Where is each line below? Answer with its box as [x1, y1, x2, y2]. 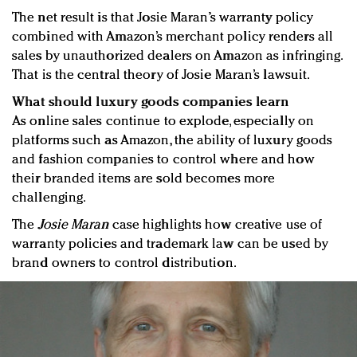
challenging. [12, 190, 87, 205]
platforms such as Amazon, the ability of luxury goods [12, 133, 333, 147]
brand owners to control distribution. [12, 256, 237, 270]
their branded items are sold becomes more [12, 171, 276, 186]
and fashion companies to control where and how [12, 152, 315, 167]
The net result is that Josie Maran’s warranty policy [12, 10, 314, 25]
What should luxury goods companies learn [12, 95, 288, 109]
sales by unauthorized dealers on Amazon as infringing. [12, 49, 343, 63]
